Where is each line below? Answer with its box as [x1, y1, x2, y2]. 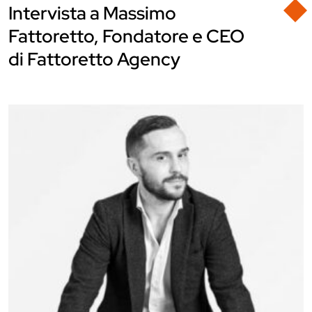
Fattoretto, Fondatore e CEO [8, 24, 244, 48]
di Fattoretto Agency [8, 47, 180, 71]
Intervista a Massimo [8, 1, 176, 25]
